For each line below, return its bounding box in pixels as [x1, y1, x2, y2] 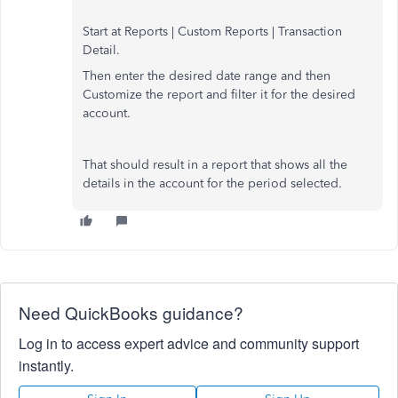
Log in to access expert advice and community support [19, 332, 359, 354]
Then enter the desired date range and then [83, 68, 330, 84]
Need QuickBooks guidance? [19, 299, 243, 324]
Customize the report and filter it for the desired [83, 86, 355, 102]
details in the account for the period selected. [83, 175, 342, 191]
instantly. [19, 354, 74, 376]
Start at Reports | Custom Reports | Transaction [83, 23, 342, 39]
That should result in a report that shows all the [83, 156, 347, 172]
